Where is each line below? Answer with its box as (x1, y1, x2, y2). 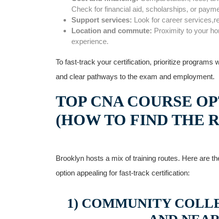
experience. (71, 37, 109, 45)
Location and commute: (71, 26, 152, 35)
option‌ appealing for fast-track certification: (56, 169, 190, 177)
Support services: (71, 16, 132, 24)
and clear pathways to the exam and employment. (56, 72, 215, 81)
